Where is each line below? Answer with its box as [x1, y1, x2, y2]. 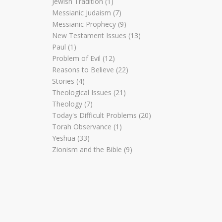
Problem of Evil [52, 54, 101, 63]
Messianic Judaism [52, 8, 111, 17]
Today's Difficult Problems [52, 111, 137, 120]
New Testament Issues [52, 31, 127, 40]
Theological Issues [52, 88, 112, 97]
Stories [52, 76, 75, 86]
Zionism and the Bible [52, 145, 122, 154]
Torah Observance [52, 122, 112, 131]
